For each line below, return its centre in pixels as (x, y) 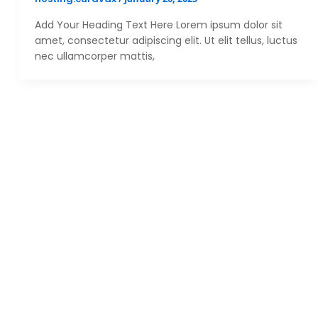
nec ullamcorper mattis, (95, 56)
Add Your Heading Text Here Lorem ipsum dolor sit (159, 24)
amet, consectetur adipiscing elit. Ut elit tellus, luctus (166, 40)
